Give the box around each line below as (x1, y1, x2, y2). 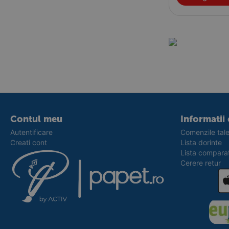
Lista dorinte (180, 138, 222, 147)
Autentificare (10, 128, 53, 136)
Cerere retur (180, 158, 221, 167)
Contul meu (10, 113, 62, 125)
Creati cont (10, 138, 47, 147)
